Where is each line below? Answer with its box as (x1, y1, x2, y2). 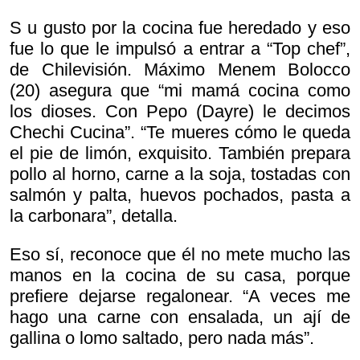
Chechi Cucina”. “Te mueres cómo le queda (10, 122, 350, 143)
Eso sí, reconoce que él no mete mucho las (10, 244, 350, 265)
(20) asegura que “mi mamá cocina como (10, 80, 350, 101)
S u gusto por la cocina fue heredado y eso (10, 18, 350, 39)
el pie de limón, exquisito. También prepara (10, 143, 350, 164)
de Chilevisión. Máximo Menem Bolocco (10, 59, 350, 80)
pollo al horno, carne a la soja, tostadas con (10, 164, 350, 185)
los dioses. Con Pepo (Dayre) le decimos (10, 101, 350, 122)
